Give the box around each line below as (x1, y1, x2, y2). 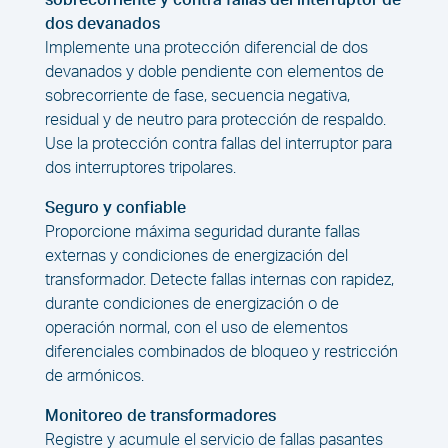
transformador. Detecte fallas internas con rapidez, (44, 272, 394, 289)
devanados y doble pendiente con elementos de (44, 64, 384, 81)
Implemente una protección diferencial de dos (44, 40, 368, 57)
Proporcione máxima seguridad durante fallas (44, 224, 360, 241)
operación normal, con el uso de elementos (44, 320, 348, 337)
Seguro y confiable (44, 200, 186, 217)
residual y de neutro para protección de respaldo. (44, 112, 386, 129)
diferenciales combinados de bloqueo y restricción (44, 344, 398, 361)
